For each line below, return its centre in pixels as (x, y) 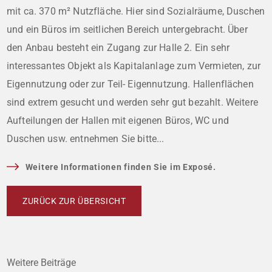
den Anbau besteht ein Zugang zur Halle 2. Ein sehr (118, 47)
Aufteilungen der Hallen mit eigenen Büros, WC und (118, 120)
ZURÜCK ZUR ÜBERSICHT (74, 201)
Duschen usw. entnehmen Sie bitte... (86, 138)
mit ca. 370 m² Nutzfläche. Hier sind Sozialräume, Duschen (136, 11)
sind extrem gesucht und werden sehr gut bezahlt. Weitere (132, 102)
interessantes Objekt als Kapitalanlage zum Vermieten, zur (134, 66)
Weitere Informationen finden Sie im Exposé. (121, 167)
